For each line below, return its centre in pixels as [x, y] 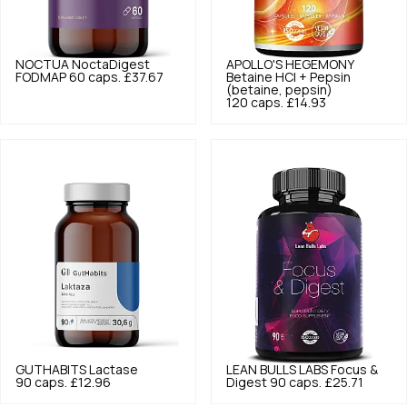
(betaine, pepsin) [279, 90]
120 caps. [255, 103]
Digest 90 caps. [274, 383]
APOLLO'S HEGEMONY [290, 65]
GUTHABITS [51, 370]
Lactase [114, 370]
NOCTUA [42, 65]
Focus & [354, 370]
